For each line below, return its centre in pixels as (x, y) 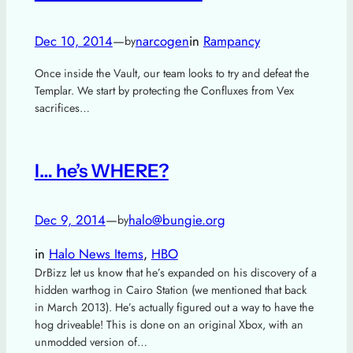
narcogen (162, 41)
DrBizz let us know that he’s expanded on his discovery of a (175, 273)
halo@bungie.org (176, 220)
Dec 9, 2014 (70, 220)
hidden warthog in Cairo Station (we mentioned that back (170, 290)
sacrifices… (62, 108)
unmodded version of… (91, 342)
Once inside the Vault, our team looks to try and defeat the (171, 74)
